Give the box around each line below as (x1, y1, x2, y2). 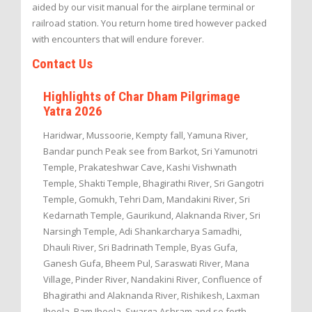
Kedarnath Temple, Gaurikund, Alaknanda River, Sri (43, 208, 260, 221)
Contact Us (32, 56, 93, 72)
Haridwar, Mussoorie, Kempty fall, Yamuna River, (43, 128, 248, 141)
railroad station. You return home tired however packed (32, 17, 267, 30)
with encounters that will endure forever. (32, 33, 204, 46)
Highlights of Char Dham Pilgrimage (43, 88, 240, 104)
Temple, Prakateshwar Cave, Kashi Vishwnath (43, 160, 237, 173)
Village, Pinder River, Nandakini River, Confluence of (43, 272, 262, 286)
